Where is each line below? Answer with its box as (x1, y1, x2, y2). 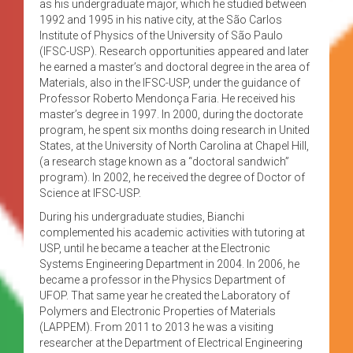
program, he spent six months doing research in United (39, 123, 310, 136)
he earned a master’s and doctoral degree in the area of (39, 60, 310, 73)
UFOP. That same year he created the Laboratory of (39, 288, 290, 302)
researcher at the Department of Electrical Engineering (39, 336, 303, 349)
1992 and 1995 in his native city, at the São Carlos (39, 13, 282, 26)
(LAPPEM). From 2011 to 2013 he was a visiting (39, 320, 273, 333)
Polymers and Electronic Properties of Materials (39, 304, 276, 318)
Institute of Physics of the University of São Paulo (39, 28, 283, 42)
